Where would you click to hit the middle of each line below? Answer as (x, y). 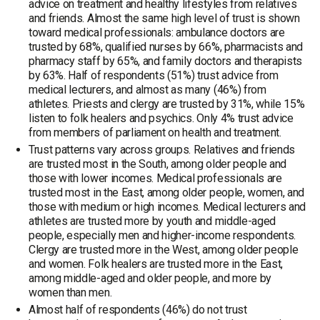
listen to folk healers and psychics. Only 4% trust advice (161, 118)
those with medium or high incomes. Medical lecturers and (167, 207)
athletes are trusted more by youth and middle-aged (152, 221)
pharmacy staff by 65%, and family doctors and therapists (166, 61)
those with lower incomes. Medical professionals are (155, 178)
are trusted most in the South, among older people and (158, 164)
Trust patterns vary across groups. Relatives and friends (162, 150)
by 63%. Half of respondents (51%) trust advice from (154, 75)
